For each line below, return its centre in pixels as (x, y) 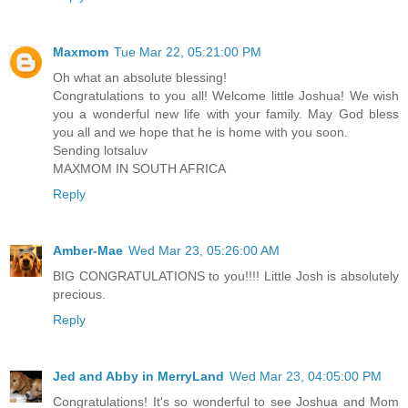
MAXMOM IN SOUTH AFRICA (139, 168)
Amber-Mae (88, 250)
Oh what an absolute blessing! (140, 77)
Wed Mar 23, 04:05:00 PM (306, 376)
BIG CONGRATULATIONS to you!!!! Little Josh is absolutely (226, 275)
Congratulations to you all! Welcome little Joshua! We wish (226, 95)
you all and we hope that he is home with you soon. (200, 132)
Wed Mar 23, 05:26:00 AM (204, 250)
